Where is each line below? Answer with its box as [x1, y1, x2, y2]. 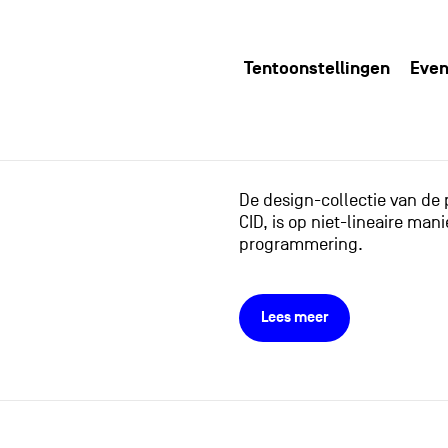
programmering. [238, 234, 363, 255]
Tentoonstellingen [244, 58, 391, 79]
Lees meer [260, 308, 328, 327]
